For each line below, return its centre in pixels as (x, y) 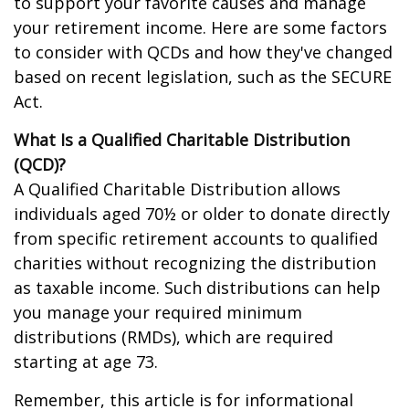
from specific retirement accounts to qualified (196, 238)
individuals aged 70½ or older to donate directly (202, 214)
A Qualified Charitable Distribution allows (177, 189)
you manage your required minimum (158, 312)
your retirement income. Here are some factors (200, 27)
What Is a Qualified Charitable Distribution (182, 140)
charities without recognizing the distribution (195, 263)
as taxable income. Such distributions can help (197, 288)
